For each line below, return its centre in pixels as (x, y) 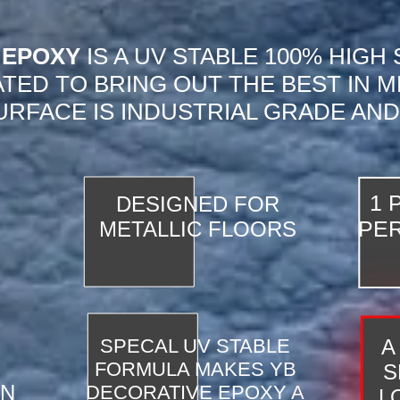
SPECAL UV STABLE (195, 346)
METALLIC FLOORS (197, 229)
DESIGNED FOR (197, 204)
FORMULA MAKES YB (195, 369)
